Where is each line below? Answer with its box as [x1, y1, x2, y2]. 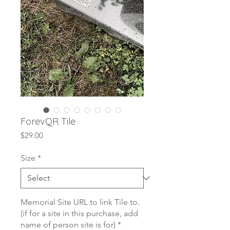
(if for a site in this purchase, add [21, 208, 138, 219]
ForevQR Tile [21, 116, 75, 128]
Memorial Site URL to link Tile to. [21, 197, 140, 207]
